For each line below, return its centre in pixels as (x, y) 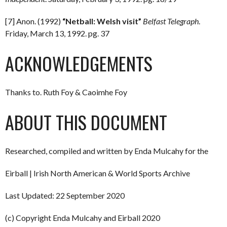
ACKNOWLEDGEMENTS (79, 63)
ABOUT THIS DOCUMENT (86, 122)
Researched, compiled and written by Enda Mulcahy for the (107, 150)
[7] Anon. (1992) (34, 21)
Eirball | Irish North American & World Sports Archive (98, 173)
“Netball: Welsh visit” (102, 21)
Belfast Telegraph (171, 21)
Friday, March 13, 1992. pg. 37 (57, 33)
